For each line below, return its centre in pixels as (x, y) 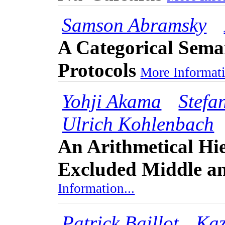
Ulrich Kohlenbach (138, 124)
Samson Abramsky (134, 25)
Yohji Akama (112, 101)
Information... (96, 192)
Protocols (97, 70)
